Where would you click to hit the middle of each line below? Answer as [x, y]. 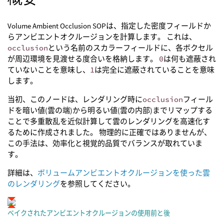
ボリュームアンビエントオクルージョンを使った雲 [124, 173]
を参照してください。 [97, 184]
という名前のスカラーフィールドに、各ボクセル [130, 48]
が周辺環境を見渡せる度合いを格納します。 [83, 59]
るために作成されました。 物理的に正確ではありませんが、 [109, 132]
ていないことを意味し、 [49, 70]
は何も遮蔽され [190, 59]
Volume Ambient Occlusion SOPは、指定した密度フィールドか [109, 26]
